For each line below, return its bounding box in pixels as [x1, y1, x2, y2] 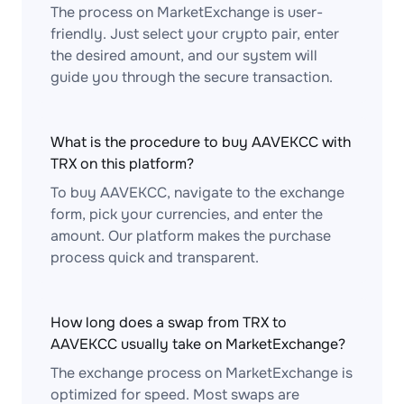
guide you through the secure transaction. [50, 68, 333, 87]
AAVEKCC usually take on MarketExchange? [50, 335, 345, 353]
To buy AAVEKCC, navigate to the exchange [50, 183, 344, 202]
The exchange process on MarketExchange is [50, 363, 353, 382]
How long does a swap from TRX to [50, 313, 287, 332]
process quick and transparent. [50, 248, 259, 267]
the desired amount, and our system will [50, 46, 317, 65]
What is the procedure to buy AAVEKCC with [50, 133, 351, 151]
